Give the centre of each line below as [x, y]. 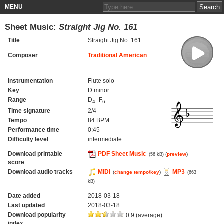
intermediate [105, 139]
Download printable [35, 154]
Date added [24, 196]
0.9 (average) [143, 215]
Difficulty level [28, 139]
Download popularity [37, 215]
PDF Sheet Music [122, 154]
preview [176, 154]
